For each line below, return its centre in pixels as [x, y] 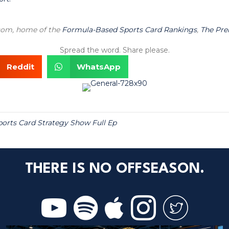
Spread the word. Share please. [114, 50]
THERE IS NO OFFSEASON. [114, 169]
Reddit [20, 66]
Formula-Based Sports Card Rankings [129, 29]
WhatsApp [99, 66]
